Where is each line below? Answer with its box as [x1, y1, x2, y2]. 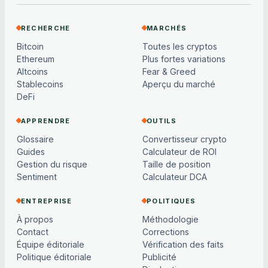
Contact [17, 227, 48, 237]
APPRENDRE [20, 116, 71, 125]
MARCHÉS [147, 23, 187, 32]
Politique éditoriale [17, 252, 92, 263]
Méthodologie [142, 214, 199, 225]
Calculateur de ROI [142, 147, 217, 157]
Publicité [142, 252, 177, 263]
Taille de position [142, 159, 211, 170]
